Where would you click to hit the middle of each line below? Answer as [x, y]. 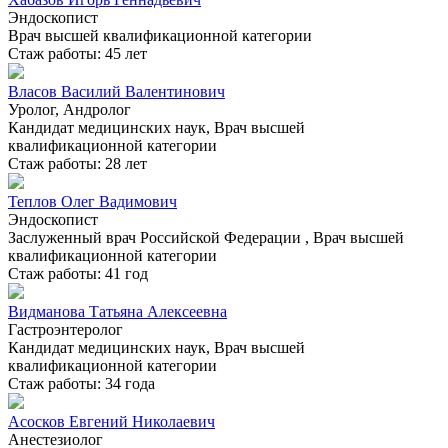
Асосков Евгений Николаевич [111, 422]
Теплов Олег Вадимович [92, 202]
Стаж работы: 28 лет [77, 164]
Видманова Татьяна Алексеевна [117, 312]
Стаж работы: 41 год [78, 274]
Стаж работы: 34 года [81, 384]
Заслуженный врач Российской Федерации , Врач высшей [206, 238]
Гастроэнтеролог [65, 330]
